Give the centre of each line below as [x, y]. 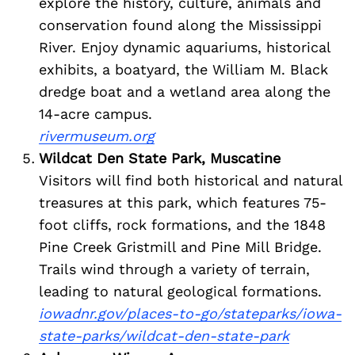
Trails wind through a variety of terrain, [174, 269]
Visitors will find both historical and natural [191, 181]
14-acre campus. [95, 114]
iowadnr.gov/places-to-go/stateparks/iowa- [190, 314]
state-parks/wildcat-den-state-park [164, 336]
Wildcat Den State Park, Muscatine [160, 158]
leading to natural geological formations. [180, 292]
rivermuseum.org [97, 136]
